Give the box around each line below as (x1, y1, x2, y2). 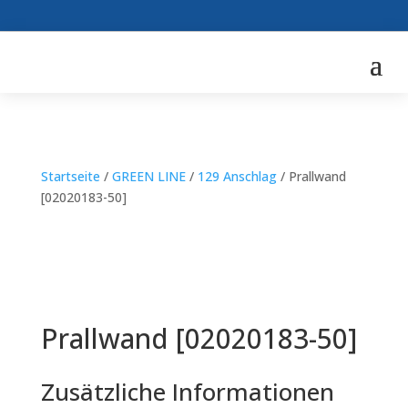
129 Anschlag (197, 168, 277, 186)
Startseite (40, 168, 100, 186)
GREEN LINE (111, 168, 186, 186)
